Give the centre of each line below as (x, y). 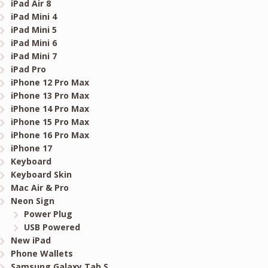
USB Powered (52, 227)
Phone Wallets (42, 254)
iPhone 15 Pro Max (50, 122)
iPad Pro (28, 69)
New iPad (31, 240)
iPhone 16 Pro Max (50, 135)
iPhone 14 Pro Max (50, 109)
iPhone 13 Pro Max (50, 96)
